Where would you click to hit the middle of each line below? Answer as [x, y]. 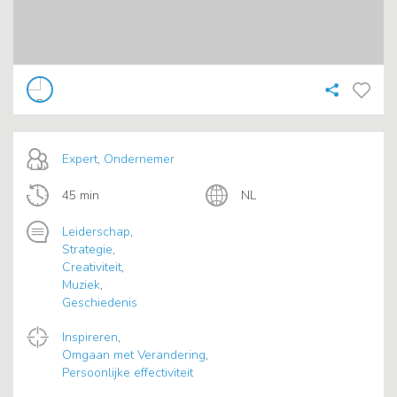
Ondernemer [139, 160]
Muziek [81, 285]
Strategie [87, 250]
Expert [80, 160]
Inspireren [90, 338]
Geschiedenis [100, 303]
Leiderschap [96, 232]
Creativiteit [92, 268]
